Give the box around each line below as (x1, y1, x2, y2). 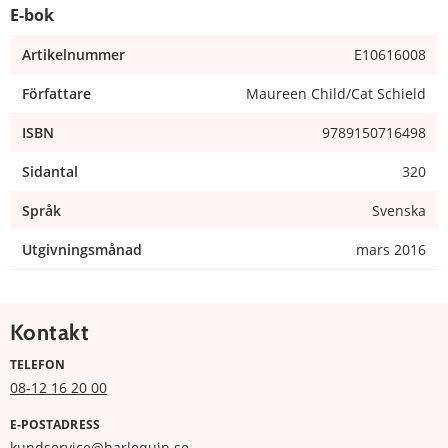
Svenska (372, 200, 426, 220)
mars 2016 (356, 239, 426, 259)
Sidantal (22, 161, 78, 181)
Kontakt (10, 318, 90, 346)
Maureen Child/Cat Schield (246, 83, 426, 103)
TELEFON (10, 355, 66, 373)
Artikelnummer (22, 44, 125, 64)
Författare (22, 83, 91, 103)
